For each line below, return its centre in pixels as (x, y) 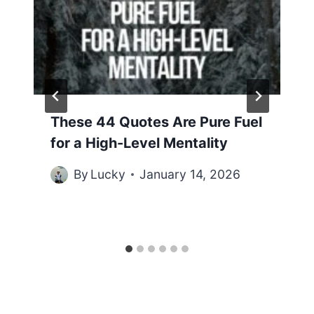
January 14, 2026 (190, 175)
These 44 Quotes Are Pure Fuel (156, 122)
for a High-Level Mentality (139, 143)
